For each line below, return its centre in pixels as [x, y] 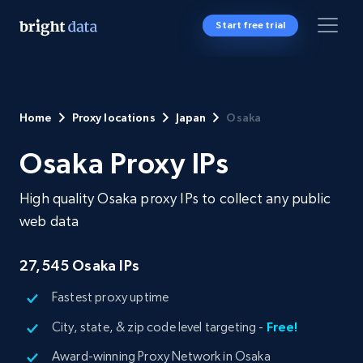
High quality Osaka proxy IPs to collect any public [175, 198]
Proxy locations [113, 117]
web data [49, 221]
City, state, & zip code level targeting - [159, 327]
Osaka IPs [104, 265]
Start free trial [250, 25]
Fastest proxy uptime [111, 297]
